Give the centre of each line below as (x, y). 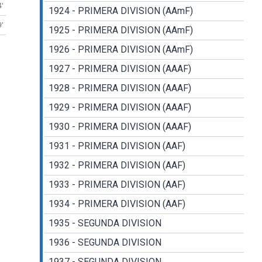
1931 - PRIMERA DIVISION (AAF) (117, 146)
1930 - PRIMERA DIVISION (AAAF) (120, 127)
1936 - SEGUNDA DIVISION (105, 243)
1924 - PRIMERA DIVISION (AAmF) (120, 11)
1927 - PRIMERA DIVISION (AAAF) (120, 69)
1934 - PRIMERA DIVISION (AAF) (117, 204)
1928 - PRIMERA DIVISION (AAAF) (120, 88)
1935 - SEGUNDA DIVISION (105, 223)
